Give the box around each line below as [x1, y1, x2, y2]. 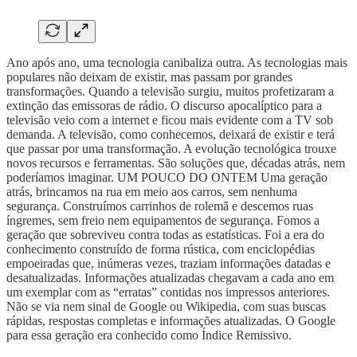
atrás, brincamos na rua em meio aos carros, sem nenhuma [6, 184, 297, 198]
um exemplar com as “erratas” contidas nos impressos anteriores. [6, 284, 330, 299]
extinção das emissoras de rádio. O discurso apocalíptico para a [6, 98, 322, 112]
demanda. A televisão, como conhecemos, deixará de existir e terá [6, 127, 335, 141]
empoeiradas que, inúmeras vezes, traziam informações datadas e [6, 256, 331, 270]
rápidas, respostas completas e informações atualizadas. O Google [6, 313, 335, 328]
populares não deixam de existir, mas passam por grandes [6, 69, 292, 84]
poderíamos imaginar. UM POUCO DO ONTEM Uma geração [6, 170, 328, 184]
